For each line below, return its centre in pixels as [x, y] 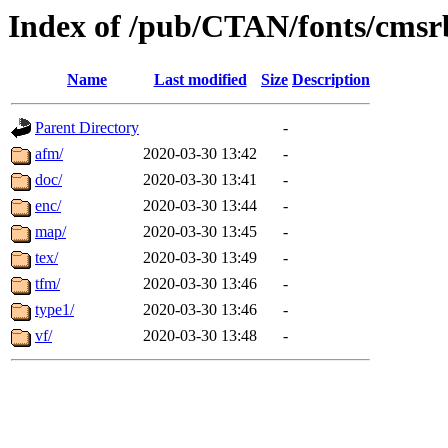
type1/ [54, 310]
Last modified [200, 80]
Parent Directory [87, 128]
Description [331, 80]
